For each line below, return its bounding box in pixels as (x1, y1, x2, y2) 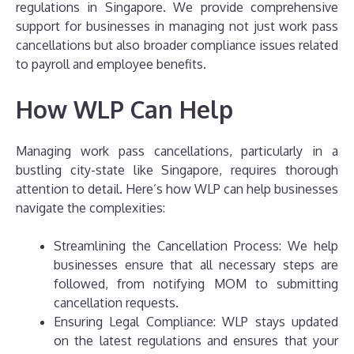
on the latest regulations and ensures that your (54, 333, 338, 349)
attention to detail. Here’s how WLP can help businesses (16, 181, 338, 198)
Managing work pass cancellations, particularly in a (16, 143, 338, 160)
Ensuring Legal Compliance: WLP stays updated (54, 314, 338, 330)
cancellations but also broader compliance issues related (16, 37, 338, 54)
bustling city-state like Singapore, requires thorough (16, 162, 338, 179)
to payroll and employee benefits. (16, 56, 206, 73)
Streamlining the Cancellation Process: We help (54, 238, 338, 254)
